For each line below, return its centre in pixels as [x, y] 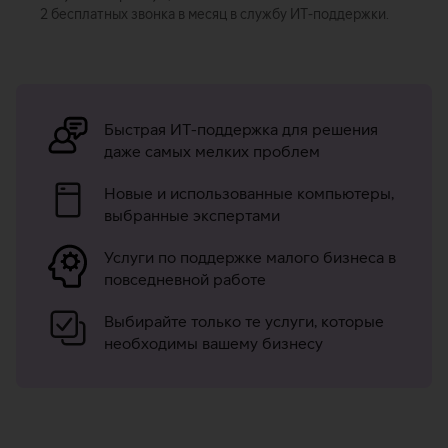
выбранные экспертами [192, 215]
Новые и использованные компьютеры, [249, 193]
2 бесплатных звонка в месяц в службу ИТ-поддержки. [214, 14]
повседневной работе [185, 279]
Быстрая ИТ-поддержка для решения [241, 129]
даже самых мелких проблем [212, 151]
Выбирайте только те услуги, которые [244, 321]
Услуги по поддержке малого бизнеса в [250, 257]
